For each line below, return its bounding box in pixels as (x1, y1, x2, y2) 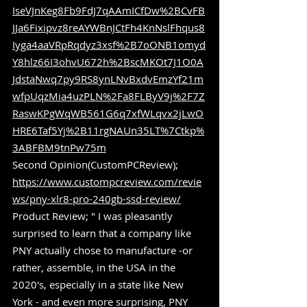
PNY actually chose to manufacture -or (12, 243, 195, 257)
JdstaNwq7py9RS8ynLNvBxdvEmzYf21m (12, 71, 204, 86)
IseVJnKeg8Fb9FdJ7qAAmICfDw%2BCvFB (12, 3, 205, 17)
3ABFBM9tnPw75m (12, 140, 106, 154)
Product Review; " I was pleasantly (12, 208, 175, 223)
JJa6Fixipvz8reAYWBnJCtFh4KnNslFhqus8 (12, 20, 205, 34)
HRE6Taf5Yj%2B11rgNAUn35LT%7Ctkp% (12, 123, 204, 137)
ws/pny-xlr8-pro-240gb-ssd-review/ (12, 191, 181, 206)
